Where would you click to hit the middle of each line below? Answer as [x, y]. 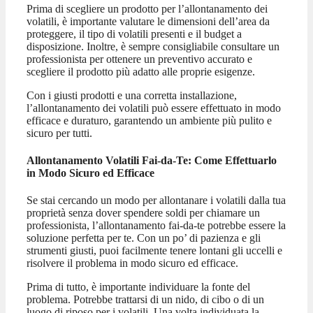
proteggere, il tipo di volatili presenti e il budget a [134, 34]
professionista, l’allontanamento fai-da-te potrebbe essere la [156, 226]
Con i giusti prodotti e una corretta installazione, [132, 95]
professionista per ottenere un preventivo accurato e [139, 59]
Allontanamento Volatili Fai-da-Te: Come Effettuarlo [152, 160]
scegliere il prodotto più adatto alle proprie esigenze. [141, 71]
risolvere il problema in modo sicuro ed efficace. [132, 263]
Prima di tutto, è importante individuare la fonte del [138, 287]
